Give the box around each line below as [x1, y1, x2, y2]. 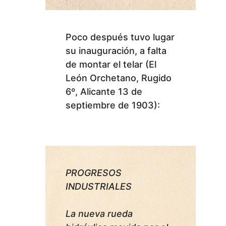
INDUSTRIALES [66, 181, 132, 192]
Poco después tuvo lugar [66, 31, 175, 42]
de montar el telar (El [66, 59, 156, 70]
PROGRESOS [66, 167, 122, 178]
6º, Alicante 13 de [66, 86, 142, 97]
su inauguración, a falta [66, 45, 166, 56]
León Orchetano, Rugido [66, 72, 172, 83]
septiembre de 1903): [66, 99, 160, 110]
